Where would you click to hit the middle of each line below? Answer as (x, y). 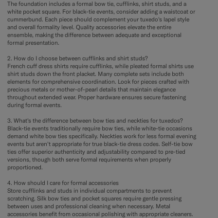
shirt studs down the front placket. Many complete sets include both (96, 73)
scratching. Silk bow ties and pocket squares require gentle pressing (94, 198)
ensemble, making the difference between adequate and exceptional (94, 35)
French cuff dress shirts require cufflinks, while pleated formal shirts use (100, 66)
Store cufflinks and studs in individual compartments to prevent (90, 190)
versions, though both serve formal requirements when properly (89, 159)
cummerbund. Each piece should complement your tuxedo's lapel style (98, 19)
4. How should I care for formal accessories (63, 182)
